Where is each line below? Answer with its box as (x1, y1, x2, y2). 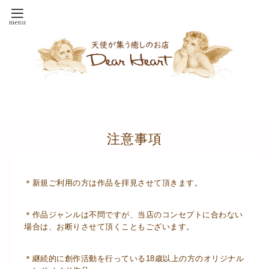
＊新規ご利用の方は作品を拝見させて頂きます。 (24, 178, 202, 187)
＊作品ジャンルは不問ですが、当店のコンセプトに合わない (24, 210, 243, 219)
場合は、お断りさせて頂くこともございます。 (24, 222, 195, 231)
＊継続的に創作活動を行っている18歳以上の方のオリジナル (24, 254, 244, 263)
